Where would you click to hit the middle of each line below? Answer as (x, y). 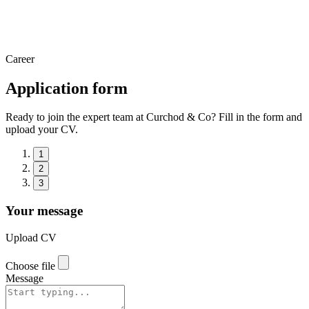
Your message (44, 211)
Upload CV (31, 237)
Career (20, 59)
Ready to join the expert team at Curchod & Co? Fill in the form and (154, 117)
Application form (67, 88)
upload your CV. (42, 130)
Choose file (30, 266)
